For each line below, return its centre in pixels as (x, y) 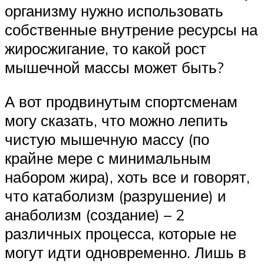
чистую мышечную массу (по (107, 139)
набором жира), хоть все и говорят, (127, 176)
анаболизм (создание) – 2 (95, 214)
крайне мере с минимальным (108, 158)
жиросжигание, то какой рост (105, 49)
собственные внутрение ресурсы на (131, 30)
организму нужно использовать (114, 11)
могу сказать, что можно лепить (116, 120)
